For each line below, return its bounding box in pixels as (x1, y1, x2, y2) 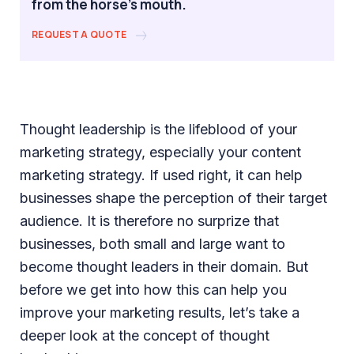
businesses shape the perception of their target (20, 189, 327, 206)
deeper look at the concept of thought (20, 326, 269, 344)
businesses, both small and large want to (20, 235, 285, 252)
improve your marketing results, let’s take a (20, 303, 299, 321)
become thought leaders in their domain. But (20, 258, 308, 275)
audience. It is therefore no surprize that (20, 212, 279, 229)
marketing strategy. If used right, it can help (20, 166, 303, 183)
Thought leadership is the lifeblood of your (20, 120, 297, 137)
